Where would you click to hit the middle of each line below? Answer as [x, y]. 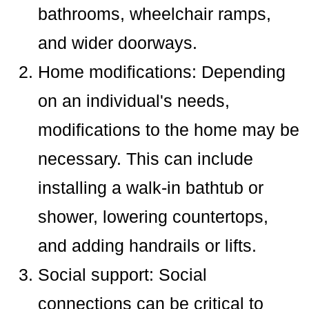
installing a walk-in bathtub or [151, 187]
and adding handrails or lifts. [148, 245]
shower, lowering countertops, [153, 216]
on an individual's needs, [134, 100]
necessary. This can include [146, 158]
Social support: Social [123, 274]
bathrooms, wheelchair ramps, [155, 13]
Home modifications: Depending [162, 71]
